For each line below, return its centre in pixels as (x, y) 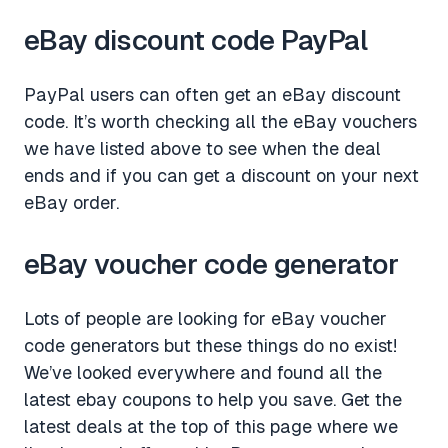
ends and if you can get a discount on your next (221, 176)
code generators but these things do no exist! (210, 346)
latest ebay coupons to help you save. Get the (213, 400)
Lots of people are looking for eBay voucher (205, 319)
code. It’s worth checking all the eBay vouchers (220, 122)
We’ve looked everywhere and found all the (203, 373)
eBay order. (71, 203)
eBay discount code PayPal (196, 40)
